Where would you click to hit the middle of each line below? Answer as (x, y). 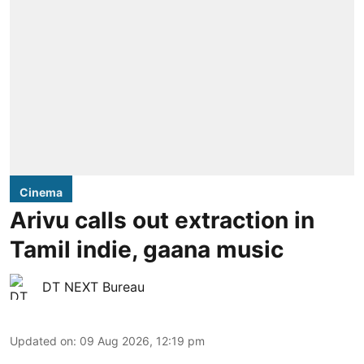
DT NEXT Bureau (93, 286)
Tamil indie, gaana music (147, 249)
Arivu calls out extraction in (162, 220)
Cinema (41, 192)
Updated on (41, 340)
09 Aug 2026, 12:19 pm (142, 340)
